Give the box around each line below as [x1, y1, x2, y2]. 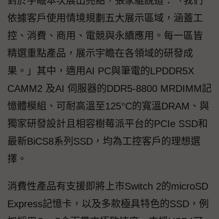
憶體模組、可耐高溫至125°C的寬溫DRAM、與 [7, 101, 209, 112]
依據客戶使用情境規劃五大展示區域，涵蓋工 [7, 13, 203, 24]
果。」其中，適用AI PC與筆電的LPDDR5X [7, 66, 194, 77]
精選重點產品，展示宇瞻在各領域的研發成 [7, 48, 193, 59]
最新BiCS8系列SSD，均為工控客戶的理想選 [7, 136, 200, 147]
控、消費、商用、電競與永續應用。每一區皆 [7, 30, 203, 42]
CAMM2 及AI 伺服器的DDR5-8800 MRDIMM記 [7, 83, 212, 94]
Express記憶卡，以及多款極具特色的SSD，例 [7, 198, 209, 210]
